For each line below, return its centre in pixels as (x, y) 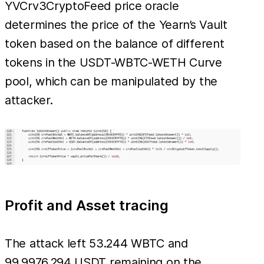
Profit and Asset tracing (87, 206)
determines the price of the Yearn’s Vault (116, 25)
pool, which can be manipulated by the (111, 82)
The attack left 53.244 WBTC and (96, 244)
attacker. (29, 100)
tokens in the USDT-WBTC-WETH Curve (113, 63)
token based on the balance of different (115, 44)
